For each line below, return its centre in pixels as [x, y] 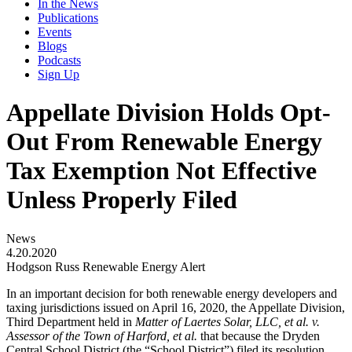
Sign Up [59, 74]
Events [55, 32]
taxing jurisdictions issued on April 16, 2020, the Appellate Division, [176, 307]
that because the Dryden [258, 335]
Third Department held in [71, 321]
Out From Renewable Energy [164, 142]
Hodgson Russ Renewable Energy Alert [106, 266]
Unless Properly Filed [122, 200]
